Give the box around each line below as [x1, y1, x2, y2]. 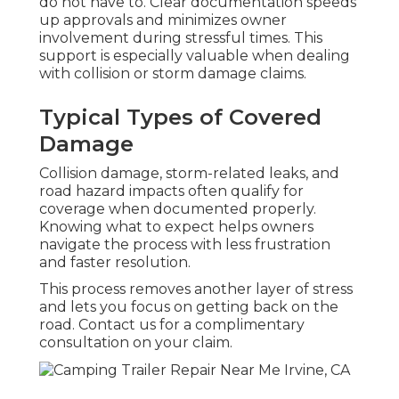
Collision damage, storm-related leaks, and [39, 165, 339, 183]
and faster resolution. [39, 254, 191, 272]
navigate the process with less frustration [39, 236, 330, 254]
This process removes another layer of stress [39, 281, 353, 298]
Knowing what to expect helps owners [39, 218, 313, 236]
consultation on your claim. [39, 334, 232, 352]
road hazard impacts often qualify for [39, 183, 304, 200]
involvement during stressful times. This [39, 29, 322, 47]
